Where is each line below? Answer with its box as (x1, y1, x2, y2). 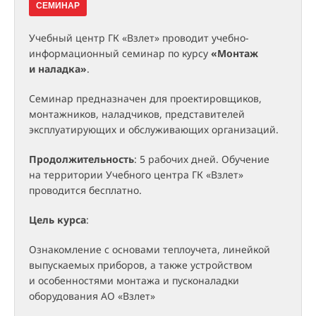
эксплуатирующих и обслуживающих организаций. (29, 123, 279, 137)
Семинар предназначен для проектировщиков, (29, 92, 262, 106)
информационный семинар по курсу (29, 47, 211, 61)
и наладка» (29, 62, 87, 76)
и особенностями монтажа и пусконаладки (29, 274, 239, 288)
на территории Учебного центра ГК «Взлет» (29, 168, 243, 182)
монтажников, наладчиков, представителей (29, 107, 245, 121)
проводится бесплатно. (29, 183, 142, 197)
